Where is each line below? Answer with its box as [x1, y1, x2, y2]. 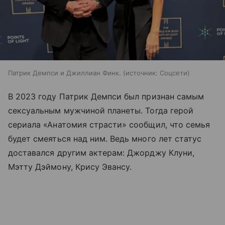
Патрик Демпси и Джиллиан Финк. [8, 68, 121, 77]
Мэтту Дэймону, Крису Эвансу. [8, 161, 135, 172]
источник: [126, 68, 158, 77]
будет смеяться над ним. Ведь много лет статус [8, 133, 202, 144]
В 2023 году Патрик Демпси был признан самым [8, 91, 204, 101]
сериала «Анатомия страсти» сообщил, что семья [8, 119, 210, 130]
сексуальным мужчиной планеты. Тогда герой [8, 105, 193, 116]
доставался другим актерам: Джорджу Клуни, [8, 147, 194, 158]
